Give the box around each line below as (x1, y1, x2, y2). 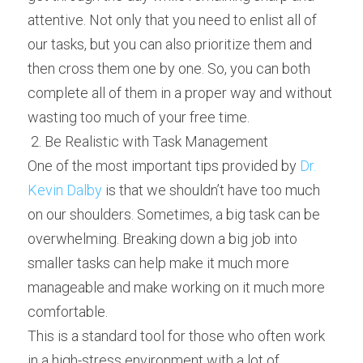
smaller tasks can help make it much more (28, 254, 289, 271)
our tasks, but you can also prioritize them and (28, 36, 312, 53)
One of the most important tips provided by (28, 157, 300, 174)
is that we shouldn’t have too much (102, 181, 320, 199)
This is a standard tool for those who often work (28, 327, 325, 344)
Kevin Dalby (28, 181, 102, 199)
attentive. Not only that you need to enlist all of (28, 11, 317, 28)
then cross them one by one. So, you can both (28, 60, 310, 77)
